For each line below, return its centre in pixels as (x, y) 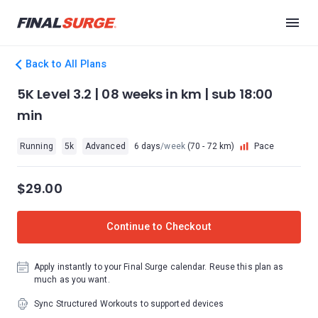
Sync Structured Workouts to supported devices (129, 304)
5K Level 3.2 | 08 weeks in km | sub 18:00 (145, 94)
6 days (147, 146)
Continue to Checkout (159, 227)
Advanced (105, 146)
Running (37, 146)
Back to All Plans (66, 64)
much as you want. (72, 280)
